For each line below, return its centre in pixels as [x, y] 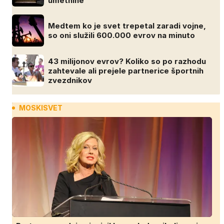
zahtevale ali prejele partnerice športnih [126, 70]
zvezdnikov [70, 80]
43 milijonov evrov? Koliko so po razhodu [127, 61]
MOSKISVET [41, 108]
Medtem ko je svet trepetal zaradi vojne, [127, 26]
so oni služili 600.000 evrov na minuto [121, 35]
